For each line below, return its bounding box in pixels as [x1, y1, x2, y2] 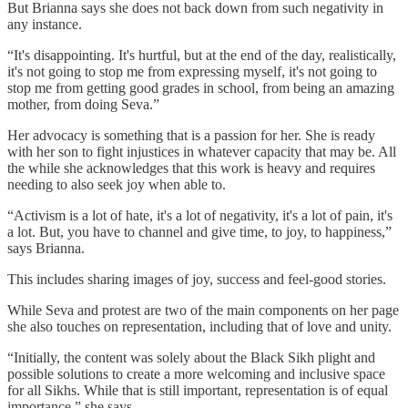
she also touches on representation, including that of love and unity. [7, 318, 395, 334]
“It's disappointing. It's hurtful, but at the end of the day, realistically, [7, 46, 396, 63]
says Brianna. [7, 240, 85, 256]
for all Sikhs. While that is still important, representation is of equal [7, 382, 388, 398]
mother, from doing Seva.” [7, 96, 159, 112]
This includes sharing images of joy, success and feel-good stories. [7, 270, 386, 287]
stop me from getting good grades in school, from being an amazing [7, 79, 394, 96]
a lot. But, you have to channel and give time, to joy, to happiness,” [7, 223, 392, 240]
